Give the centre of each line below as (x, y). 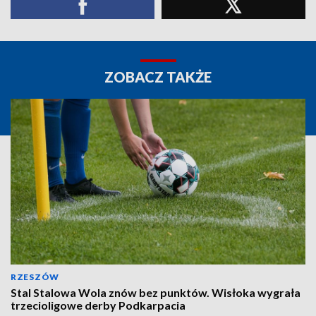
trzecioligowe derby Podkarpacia (98, 305)
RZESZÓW (35, 277)
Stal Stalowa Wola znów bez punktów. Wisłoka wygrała (156, 292)
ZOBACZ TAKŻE (158, 77)
